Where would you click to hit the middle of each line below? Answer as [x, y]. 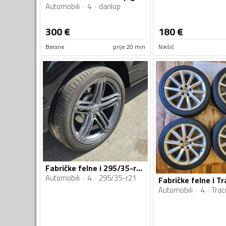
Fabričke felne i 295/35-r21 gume [139, 168]
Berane [55, 46]
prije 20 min [129, 46]
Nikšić [166, 46]
